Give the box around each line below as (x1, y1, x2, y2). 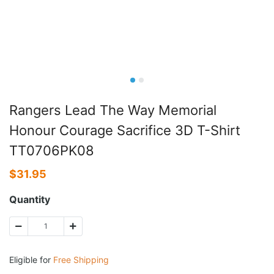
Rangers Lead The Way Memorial (9, 102, 217, 118)
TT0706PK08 (9, 142, 94, 158)
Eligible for (9, 254, 53, 265)
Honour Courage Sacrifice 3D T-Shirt (9, 122, 240, 138)
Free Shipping (53, 254, 109, 265)
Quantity (9, 193, 50, 206)
